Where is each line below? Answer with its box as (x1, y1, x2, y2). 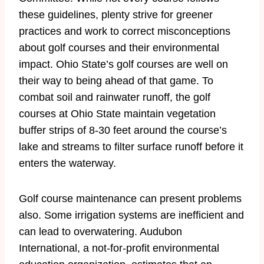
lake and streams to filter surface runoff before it (19, 141, 243, 153)
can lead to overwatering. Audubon (19, 226, 182, 237)
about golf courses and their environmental (19, 42, 219, 54)
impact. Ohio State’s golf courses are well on (19, 58, 228, 70)
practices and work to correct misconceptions (19, 25, 230, 37)
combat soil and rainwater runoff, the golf (19, 91, 210, 103)
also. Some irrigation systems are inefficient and (19, 209, 244, 221)
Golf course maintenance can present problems (19, 193, 242, 204)
